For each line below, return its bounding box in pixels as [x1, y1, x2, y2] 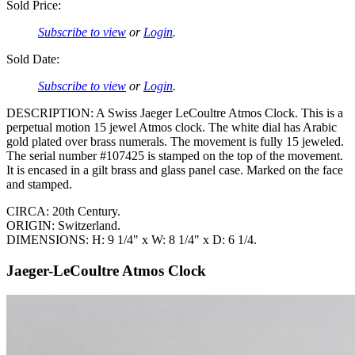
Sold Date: [6, 52, 59, 67]
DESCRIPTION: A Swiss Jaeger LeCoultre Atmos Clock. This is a [6, 106, 343, 120]
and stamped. [6, 177, 72, 192]
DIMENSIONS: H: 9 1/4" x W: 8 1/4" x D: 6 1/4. [6, 233, 257, 247]
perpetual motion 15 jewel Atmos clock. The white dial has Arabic [6, 120, 337, 135]
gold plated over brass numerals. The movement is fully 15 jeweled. [6, 135, 344, 149]
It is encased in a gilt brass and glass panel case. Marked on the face [6, 163, 343, 177]
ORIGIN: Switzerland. [6, 219, 120, 233]
